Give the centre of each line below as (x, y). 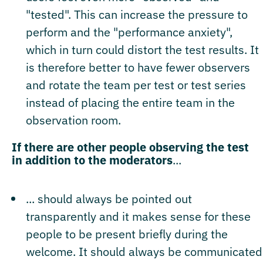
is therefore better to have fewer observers (138, 67)
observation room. (73, 120)
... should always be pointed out (109, 198)
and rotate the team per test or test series (136, 85)
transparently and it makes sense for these (138, 216)
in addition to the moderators (92, 160)
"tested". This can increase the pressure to (137, 14)
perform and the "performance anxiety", (129, 32)
